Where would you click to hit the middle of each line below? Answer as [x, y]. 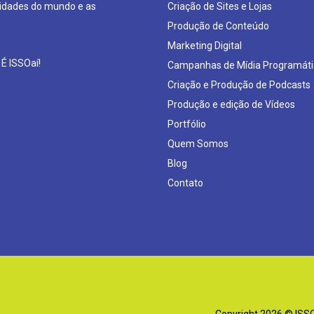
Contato [185, 183]
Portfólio [187, 124]
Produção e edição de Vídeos [231, 104]
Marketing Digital [205, 46]
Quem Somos [198, 144]
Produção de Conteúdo [218, 26]
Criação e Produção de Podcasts [239, 85]
